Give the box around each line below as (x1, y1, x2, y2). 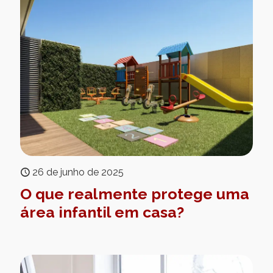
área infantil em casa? (20, 203, 184, 222)
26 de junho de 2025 (32, 166, 124, 179)
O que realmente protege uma (20, 185, 249, 204)
